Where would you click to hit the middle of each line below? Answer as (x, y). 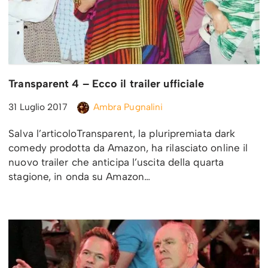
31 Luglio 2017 (38, 107)
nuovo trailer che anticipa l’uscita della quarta (116, 162)
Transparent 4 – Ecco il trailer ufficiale (106, 84)
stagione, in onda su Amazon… (81, 177)
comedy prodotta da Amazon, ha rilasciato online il (128, 148)
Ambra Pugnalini (128, 107)
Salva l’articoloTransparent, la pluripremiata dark (122, 134)
